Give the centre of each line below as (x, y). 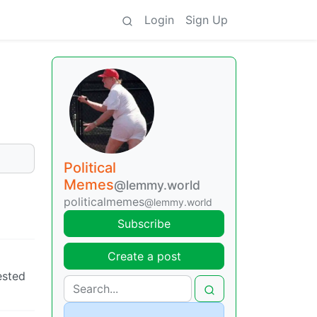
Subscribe (144, 224)
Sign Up (207, 20)
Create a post (144, 256)
